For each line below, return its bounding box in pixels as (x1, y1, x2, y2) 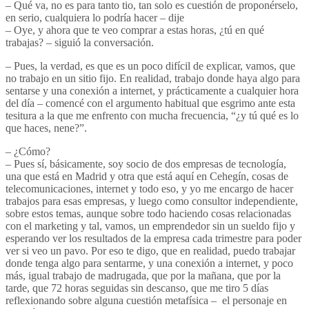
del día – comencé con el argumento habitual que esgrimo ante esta (6, 97, 295, 109)
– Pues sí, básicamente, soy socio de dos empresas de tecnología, (6, 157, 286, 170)
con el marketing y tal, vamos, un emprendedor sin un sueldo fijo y (6, 219, 295, 232)
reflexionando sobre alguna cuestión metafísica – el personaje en (6, 294, 287, 306)
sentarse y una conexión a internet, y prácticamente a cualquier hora (6, 84, 299, 97)
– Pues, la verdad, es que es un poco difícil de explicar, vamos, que (6, 59, 295, 72)
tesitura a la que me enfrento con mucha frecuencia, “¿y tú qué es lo (6, 109, 299, 121)
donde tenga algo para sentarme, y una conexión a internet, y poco (6, 257, 293, 269)
